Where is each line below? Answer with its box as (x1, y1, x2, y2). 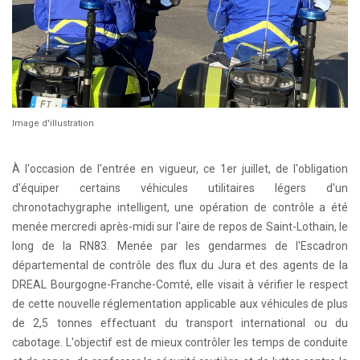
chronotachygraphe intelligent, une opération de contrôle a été (12, 200, 348, 214)
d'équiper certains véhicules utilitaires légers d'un (12, 181, 348, 194)
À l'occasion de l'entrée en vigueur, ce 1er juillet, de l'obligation (12, 162, 348, 175)
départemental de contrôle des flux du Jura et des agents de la (12, 258, 348, 272)
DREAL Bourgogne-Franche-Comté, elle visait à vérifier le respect (12, 277, 348, 291)
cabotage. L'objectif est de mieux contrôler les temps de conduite (12, 335, 348, 349)
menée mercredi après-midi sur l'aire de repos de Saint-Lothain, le (12, 219, 348, 233)
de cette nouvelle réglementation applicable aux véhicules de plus (12, 297, 348, 310)
